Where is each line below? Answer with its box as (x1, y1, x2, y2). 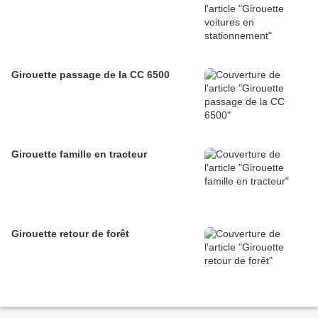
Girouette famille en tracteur (11, 148, 147, 160)
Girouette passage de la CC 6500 (11, 69, 170, 81)
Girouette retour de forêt (11, 228, 129, 240)
